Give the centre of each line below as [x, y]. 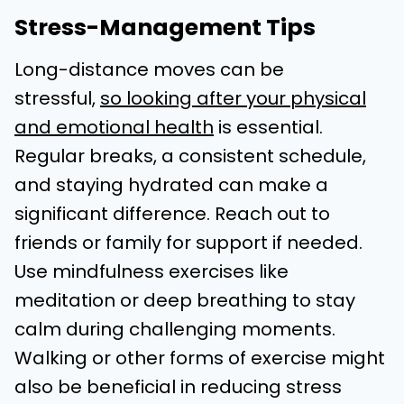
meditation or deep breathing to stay [185, 301]
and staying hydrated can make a [171, 185]
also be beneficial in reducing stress [178, 387]
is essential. [268, 128]
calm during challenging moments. [175, 330]
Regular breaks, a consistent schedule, [190, 156]
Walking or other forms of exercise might [200, 358]
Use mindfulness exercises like [151, 272]
